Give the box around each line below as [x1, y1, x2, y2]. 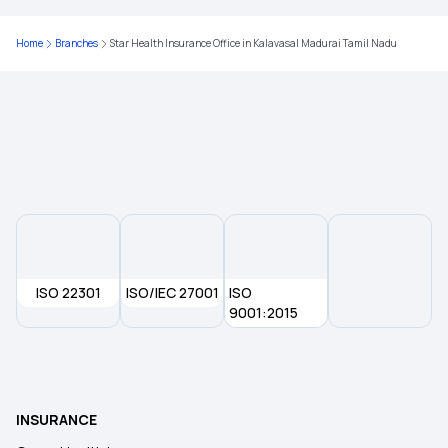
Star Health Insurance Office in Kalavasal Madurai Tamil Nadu [110, 36, 397, 50]
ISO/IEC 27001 [125, 283, 219, 302]
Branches [55, 36, 98, 50]
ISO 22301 [35, 283, 101, 302]
